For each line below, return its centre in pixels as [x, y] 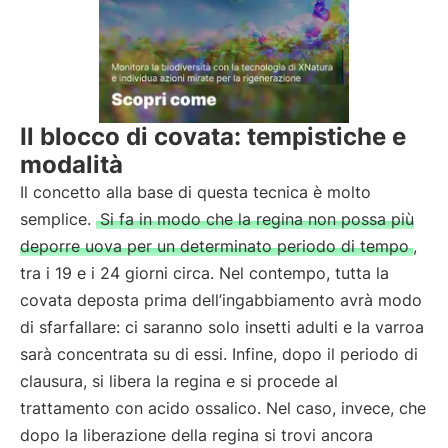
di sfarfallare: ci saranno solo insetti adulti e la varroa [222, 327]
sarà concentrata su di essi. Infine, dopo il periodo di [219, 354]
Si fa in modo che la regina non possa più [257, 219]
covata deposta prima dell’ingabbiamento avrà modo [221, 300]
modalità [71, 164]
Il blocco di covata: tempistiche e [213, 136]
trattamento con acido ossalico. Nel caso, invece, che [223, 408]
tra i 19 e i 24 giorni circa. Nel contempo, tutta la [204, 273]
